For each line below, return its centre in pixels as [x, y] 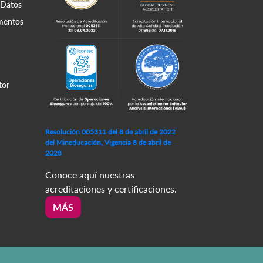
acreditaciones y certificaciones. [111, 188]
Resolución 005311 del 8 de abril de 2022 [110, 131]
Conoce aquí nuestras [90, 174]
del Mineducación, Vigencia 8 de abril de [108, 142]
